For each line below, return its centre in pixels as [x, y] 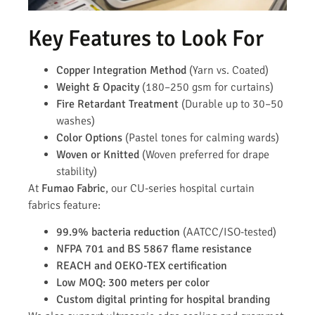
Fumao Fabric [73, 188]
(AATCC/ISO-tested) [228, 232]
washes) [76, 121]
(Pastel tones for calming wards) [201, 137]
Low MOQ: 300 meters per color [133, 283]
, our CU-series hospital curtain [180, 188]
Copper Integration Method [121, 70]
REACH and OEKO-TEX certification [142, 266]
